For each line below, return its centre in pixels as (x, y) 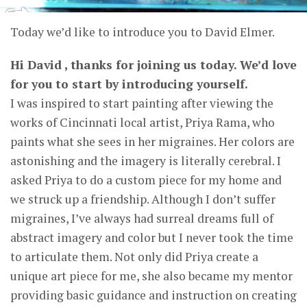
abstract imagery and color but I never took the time (152, 237)
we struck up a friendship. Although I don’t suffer (143, 199)
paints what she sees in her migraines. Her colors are (152, 141)
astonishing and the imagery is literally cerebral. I (146, 160)
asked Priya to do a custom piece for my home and (146, 180)
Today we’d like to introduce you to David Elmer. (143, 32)
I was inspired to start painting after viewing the (142, 103)
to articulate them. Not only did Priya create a (134, 256)
